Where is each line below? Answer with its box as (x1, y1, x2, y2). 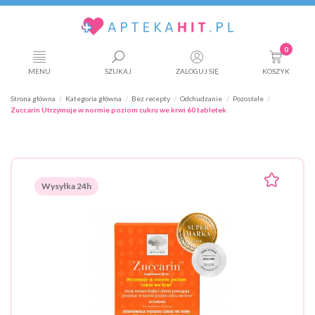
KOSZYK (262, 66, 290, 75)
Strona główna (11, 94, 56, 103)
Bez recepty (131, 94, 171, 103)
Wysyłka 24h (41, 181, 91, 192)
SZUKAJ (105, 66, 131, 75)
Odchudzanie (180, 94, 223, 103)
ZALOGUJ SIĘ (175, 66, 219, 75)
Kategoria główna (65, 94, 122, 103)
